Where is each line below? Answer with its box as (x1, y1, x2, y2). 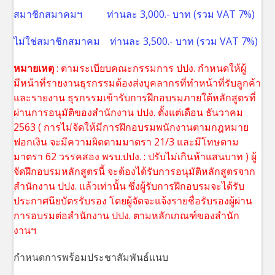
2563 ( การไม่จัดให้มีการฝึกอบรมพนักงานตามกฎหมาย (14, 120, 249, 134)
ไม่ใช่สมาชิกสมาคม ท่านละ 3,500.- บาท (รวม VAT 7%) (14, 34, 258, 48)
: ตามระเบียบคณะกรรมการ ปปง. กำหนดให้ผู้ (54, 61, 247, 76)
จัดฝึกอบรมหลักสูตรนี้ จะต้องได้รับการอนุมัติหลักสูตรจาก (14, 165, 256, 179)
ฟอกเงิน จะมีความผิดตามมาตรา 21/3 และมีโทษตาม (14, 135, 239, 149)
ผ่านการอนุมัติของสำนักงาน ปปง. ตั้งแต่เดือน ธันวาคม (14, 106, 244, 120)
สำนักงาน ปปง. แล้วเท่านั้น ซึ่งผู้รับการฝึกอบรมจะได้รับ (14, 179, 245, 193)
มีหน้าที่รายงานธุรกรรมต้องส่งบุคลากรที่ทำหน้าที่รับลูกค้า (14, 76, 261, 90)
